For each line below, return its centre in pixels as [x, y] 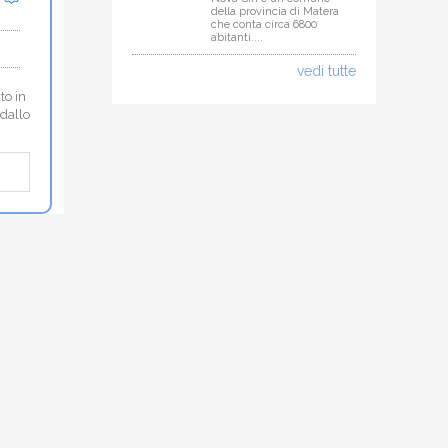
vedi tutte [326, 70]
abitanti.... [237, 37]
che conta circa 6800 [264, 24]
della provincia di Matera [275, 11]
